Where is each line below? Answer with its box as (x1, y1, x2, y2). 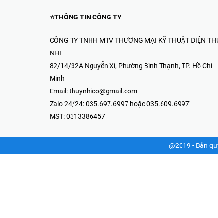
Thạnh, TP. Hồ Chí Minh (59, 111, 129, 120)
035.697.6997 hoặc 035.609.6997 (59, 126, 163, 134)
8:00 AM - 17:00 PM (59, 141, 118, 149)
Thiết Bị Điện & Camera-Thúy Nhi (50, 84, 151, 92)
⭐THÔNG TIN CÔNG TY (50, 187, 122, 195)
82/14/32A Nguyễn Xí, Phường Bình (59, 102, 167, 110)
